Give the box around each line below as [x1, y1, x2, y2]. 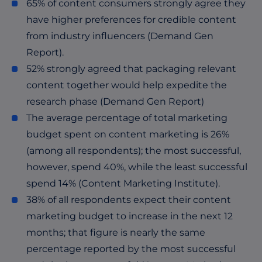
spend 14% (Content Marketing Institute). [26, 178, 220, 189]
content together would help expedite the [26, 80, 227, 91]
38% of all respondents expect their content [26, 194, 231, 205]
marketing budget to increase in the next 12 [26, 211, 233, 222]
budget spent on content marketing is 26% [26, 129, 229, 140]
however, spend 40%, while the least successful [26, 161, 247, 173]
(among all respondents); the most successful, [26, 145, 241, 156]
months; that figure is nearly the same [26, 227, 205, 238]
